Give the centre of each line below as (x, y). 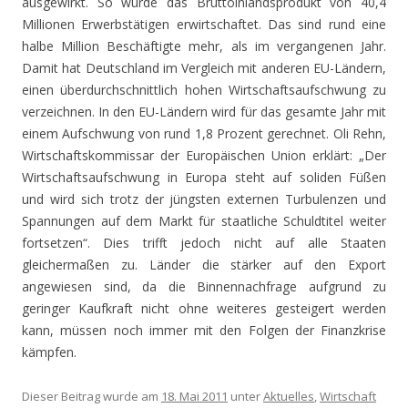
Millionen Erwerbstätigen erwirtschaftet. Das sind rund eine (204, 24)
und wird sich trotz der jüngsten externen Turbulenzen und (204, 199)
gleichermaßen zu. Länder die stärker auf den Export (204, 265)
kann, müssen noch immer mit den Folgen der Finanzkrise (204, 330)
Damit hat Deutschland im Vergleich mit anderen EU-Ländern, (204, 68)
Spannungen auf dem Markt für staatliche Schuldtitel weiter (204, 221)
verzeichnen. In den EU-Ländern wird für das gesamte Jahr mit (204, 112)
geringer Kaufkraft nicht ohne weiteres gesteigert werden (204, 308)
